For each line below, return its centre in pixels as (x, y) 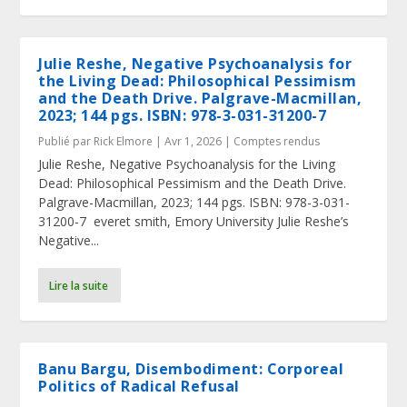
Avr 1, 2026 (194, 141)
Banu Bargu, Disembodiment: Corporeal (191, 369)
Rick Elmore (124, 141)
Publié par (66, 141)
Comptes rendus (277, 141)
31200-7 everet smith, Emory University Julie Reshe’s (194, 221)
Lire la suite (79, 285)
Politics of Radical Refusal (139, 386)
